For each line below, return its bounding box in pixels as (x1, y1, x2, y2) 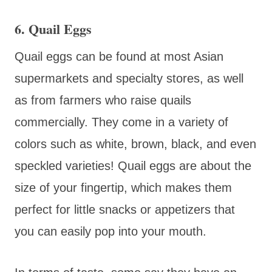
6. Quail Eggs (15, 18, 92, 39)
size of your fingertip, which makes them (15, 180, 232, 194)
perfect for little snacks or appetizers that (15, 202, 235, 216)
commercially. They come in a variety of (15, 115, 228, 129)
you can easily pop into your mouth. (15, 224, 206, 238)
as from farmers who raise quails (15, 93, 191, 107)
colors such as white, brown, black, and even (15, 137, 256, 151)
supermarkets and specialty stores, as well (15, 71, 243, 85)
